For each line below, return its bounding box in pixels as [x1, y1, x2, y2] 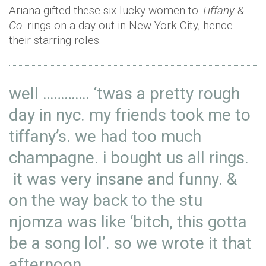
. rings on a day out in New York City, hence [22, 18, 233, 33]
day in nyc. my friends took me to [9, 105, 251, 125]
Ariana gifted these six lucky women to [9, 4, 201, 18]
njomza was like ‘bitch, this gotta [9, 212, 247, 232]
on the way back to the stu [9, 191, 202, 211]
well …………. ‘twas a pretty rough [9, 84, 240, 104]
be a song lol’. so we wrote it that [9, 233, 252, 254]
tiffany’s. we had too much [9, 126, 201, 147]
